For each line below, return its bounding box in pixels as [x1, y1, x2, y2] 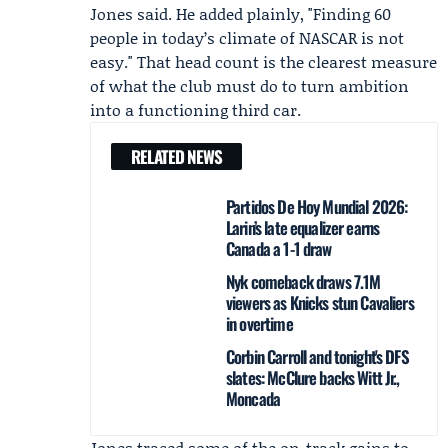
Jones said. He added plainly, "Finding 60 [90, 2, 391, 25]
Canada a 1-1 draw [226, 236, 332, 261]
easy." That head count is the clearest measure [90, 50, 437, 73]
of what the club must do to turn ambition [90, 74, 409, 97]
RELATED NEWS [131, 144, 222, 169]
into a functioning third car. [90, 98, 301, 121]
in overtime [226, 311, 293, 336]
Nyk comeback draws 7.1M [226, 269, 381, 294]
